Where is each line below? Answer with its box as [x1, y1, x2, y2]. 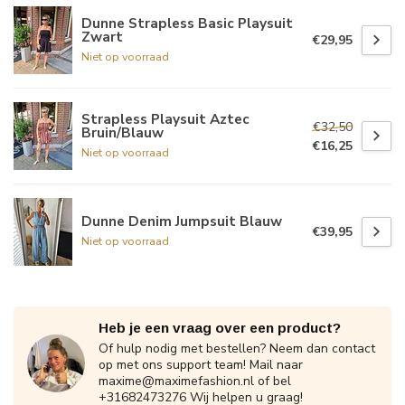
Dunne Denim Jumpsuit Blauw [81, 212, 282, 231]
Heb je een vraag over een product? [99, 320, 341, 336]
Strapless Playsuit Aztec [81, 108, 250, 128]
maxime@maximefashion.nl [99, 372, 254, 391]
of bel [254, 372, 291, 391]
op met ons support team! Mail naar [99, 356, 303, 374]
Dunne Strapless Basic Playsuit [81, 13, 293, 33]
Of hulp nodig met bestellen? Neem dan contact [99, 340, 375, 358]
